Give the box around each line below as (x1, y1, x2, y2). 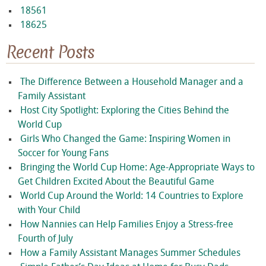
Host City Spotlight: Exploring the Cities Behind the (20, 106, 229, 116)
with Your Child (18, 206, 80, 216)
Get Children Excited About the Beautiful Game (18, 178, 220, 188)
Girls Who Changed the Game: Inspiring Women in (20, 135, 230, 145)
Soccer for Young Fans (18, 149, 109, 159)
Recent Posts (6, 41, 94, 64)
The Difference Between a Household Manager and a (20, 78, 243, 88)
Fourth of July (18, 235, 73, 245)
